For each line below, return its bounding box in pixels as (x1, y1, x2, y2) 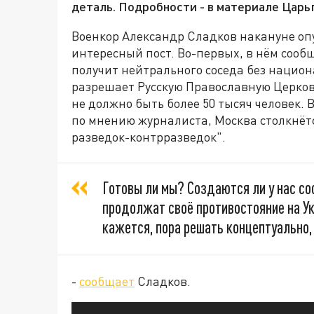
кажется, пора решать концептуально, (102, 217, 312, 237)
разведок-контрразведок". (71, 129, 226, 144)
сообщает (79, 273, 135, 289)
